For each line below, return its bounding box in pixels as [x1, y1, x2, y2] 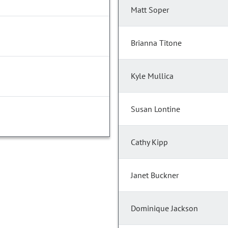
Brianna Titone [131, 38, 182, 48]
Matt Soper [131, 5, 169, 15]
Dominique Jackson [131, 203, 198, 214]
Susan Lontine [131, 104, 180, 115]
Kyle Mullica [131, 71, 174, 81]
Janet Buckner [131, 170, 179, 181]
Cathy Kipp [131, 137, 168, 148]
